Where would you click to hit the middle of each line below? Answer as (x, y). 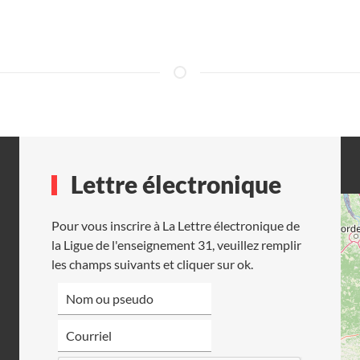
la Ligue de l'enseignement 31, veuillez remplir (176, 244)
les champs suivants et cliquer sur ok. (152, 264)
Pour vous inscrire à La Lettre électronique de (176, 225)
